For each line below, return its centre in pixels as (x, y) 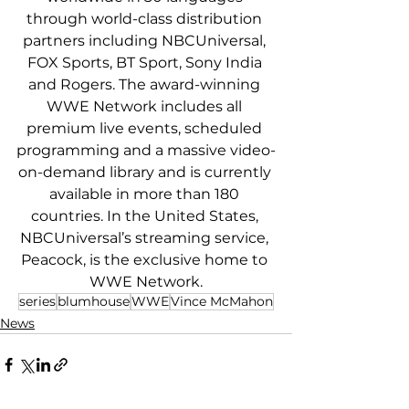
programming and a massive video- (146, 151)
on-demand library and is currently (146, 173)
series (37, 302)
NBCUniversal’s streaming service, (146, 238)
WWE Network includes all (146, 107)
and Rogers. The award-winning (146, 85)
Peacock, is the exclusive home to (146, 260)
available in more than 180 (146, 194)
